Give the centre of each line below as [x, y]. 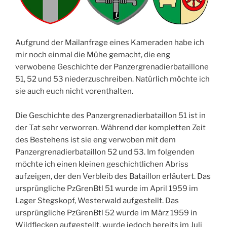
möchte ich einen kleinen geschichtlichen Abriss [102, 164]
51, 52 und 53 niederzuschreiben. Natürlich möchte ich [112, 79]
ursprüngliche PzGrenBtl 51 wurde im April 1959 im [107, 188]
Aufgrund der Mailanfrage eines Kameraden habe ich [110, 42]
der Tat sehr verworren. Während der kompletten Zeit [110, 127]
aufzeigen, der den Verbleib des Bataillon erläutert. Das [113, 176]
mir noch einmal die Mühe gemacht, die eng [93, 54]
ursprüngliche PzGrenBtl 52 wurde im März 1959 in [106, 213]
